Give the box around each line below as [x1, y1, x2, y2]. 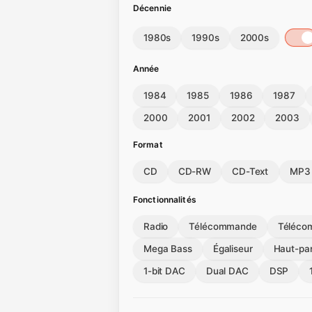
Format [133, 139, 163, 150]
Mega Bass [143, 242, 192, 254]
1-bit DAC [143, 265, 185, 276]
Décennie [133, 3, 171, 13]
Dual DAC [205, 265, 249, 276]
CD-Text [232, 165, 270, 177]
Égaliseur [212, 242, 253, 254]
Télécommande [189, 220, 257, 232]
